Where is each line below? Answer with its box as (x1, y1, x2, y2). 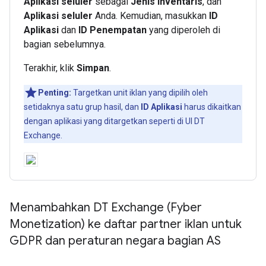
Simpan (77, 62, 109, 74)
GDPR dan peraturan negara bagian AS (9, 233, 221, 249)
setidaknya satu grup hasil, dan (24, 102, 141, 112)
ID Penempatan (78, 24, 147, 36)
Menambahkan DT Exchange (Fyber (9, 200, 202, 216)
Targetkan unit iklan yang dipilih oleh (71, 88, 208, 98)
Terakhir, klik (24, 62, 77, 74)
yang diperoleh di (147, 24, 220, 36)
